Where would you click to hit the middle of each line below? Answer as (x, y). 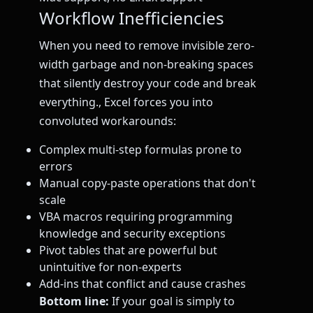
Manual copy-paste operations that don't (147, 183)
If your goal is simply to (172, 301)
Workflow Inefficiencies (132, 18)
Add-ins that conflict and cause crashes (143, 283)
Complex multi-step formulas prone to (140, 149)
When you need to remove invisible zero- (147, 46)
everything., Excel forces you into (126, 102)
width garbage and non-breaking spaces (146, 65)
